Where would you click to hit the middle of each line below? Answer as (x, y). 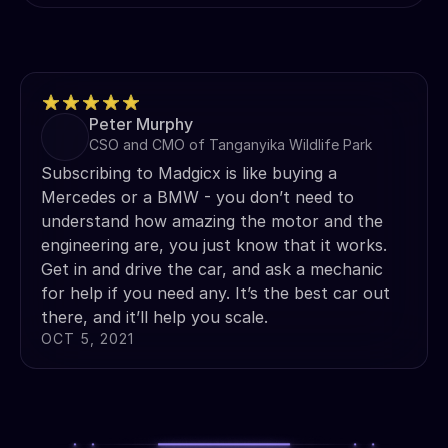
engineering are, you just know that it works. (214, 245)
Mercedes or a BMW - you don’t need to (197, 197)
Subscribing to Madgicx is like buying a (189, 173)
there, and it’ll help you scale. (154, 317)
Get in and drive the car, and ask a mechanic (212, 269)
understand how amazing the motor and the (212, 221)
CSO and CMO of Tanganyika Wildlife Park (230, 145)
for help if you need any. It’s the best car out (215, 293)
